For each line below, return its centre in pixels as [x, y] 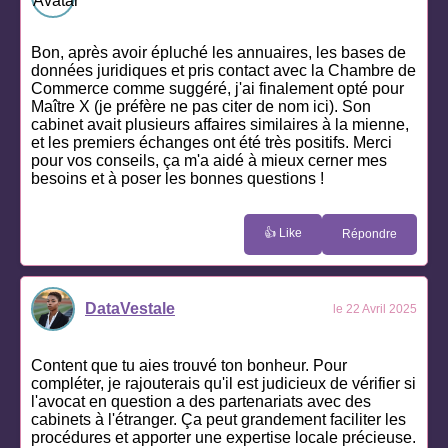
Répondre [369, 234]
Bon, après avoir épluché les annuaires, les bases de [218, 52]
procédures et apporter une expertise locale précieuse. [223, 437]
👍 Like [283, 232]
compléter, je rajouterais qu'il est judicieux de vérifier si [223, 383]
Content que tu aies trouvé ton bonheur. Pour [189, 365]
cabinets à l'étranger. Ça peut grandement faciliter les [218, 419]
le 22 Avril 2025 [375, 308]
